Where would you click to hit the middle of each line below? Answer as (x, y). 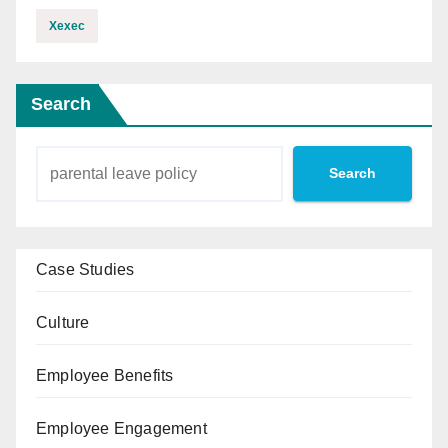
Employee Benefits (105, 375)
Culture (63, 322)
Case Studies (85, 269)
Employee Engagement (121, 428)
